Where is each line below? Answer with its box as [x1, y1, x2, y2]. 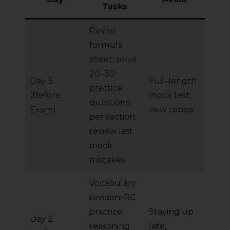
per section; [89, 112, 137, 122]
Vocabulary [89, 178, 136, 188]
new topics [149, 105, 193, 115]
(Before [30, 90, 61, 101]
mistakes [89, 155, 125, 165]
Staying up [149, 207, 194, 217]
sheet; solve [89, 54, 137, 65]
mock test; [149, 90, 191, 101]
